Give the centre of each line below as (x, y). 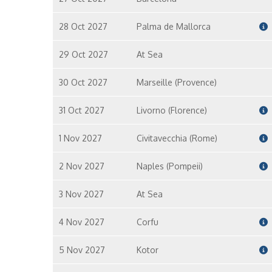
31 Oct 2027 (82, 110)
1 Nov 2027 (80, 138)
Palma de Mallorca (173, 26)
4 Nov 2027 (82, 222)
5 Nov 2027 (82, 250)
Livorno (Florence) (172, 110)
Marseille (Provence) (176, 82)
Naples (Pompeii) (169, 166)
